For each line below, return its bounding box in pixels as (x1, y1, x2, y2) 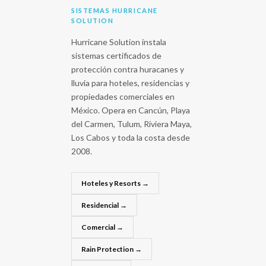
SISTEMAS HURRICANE (71, 6, 158, 14)
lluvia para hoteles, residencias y (71, 77, 189, 88)
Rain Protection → (81, 244, 142, 254)
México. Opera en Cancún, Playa (71, 104, 190, 115)
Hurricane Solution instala (71, 36, 166, 47)
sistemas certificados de (71, 50, 161, 61)
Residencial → (81, 200, 127, 210)
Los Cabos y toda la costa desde (71, 132, 190, 142)
